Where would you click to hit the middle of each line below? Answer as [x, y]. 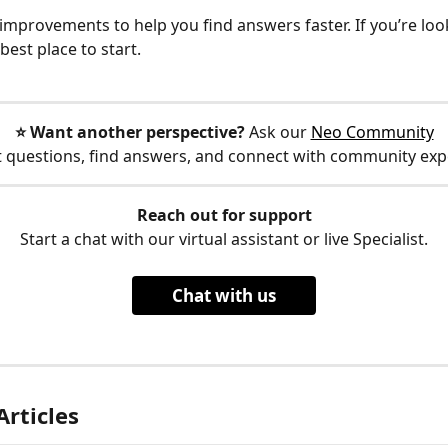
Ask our [277, 132]
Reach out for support [224, 215]
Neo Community [372, 132]
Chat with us [224, 295]
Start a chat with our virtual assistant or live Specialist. [224, 239]
